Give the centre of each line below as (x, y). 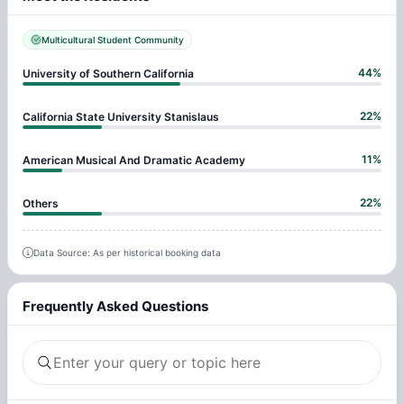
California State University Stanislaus (121, 116)
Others (41, 203)
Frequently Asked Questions (115, 306)
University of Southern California (108, 73)
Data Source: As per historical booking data (127, 253)
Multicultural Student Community (113, 40)
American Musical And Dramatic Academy (134, 160)
